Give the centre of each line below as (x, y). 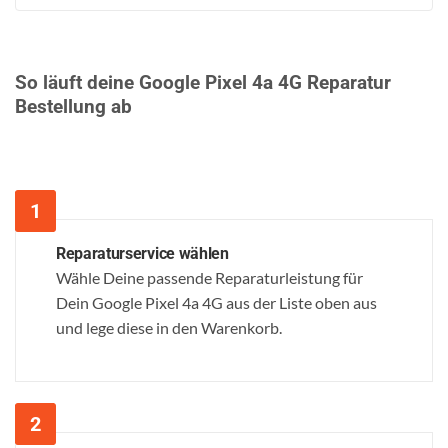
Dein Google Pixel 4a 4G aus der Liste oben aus (216, 302)
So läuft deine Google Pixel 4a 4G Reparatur (203, 82)
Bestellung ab (73, 106)
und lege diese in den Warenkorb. (169, 327)
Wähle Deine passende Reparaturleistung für (209, 277)
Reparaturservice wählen (142, 253)
